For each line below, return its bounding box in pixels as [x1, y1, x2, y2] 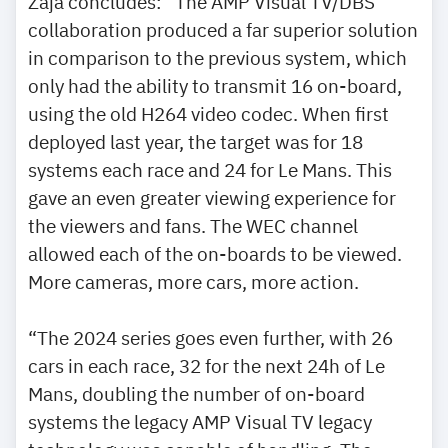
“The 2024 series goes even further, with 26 [28, 324, 393, 350]
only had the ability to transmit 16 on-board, [28, 72, 402, 98]
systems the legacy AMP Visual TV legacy [28, 408, 372, 434]
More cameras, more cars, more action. [28, 268, 359, 294]
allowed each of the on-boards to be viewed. [28, 240, 402, 266]
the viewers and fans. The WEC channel [28, 212, 358, 238]
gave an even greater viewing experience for [28, 184, 396, 210]
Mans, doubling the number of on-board [28, 380, 365, 406]
